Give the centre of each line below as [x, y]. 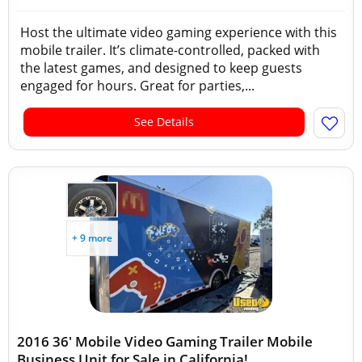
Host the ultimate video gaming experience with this [179, 32]
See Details [164, 122]
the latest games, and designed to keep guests [161, 68]
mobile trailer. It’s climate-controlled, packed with [170, 50]
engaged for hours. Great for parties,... [137, 86]
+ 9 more [92, 238]
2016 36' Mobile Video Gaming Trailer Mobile [165, 341]
